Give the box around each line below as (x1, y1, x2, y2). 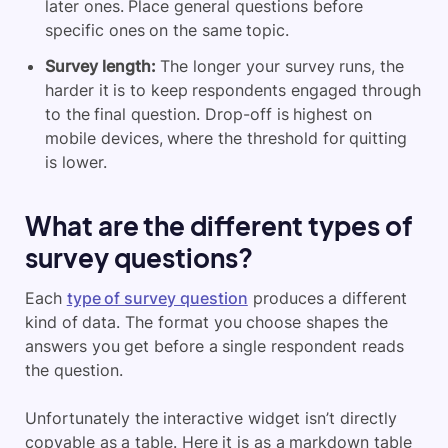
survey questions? (25, 240, 253, 274)
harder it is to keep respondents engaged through (45, 79, 421, 100)
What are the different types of (25, 208, 413, 242)
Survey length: (45, 55, 156, 76)
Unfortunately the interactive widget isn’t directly (25, 407, 397, 428)
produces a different (247, 287, 407, 308)
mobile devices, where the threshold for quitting (45, 127, 408, 148)
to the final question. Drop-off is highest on (45, 103, 372, 124)
